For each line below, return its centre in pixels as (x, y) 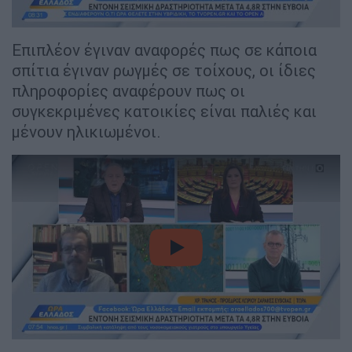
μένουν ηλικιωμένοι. (86, 132)
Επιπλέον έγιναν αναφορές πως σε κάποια (164, 50)
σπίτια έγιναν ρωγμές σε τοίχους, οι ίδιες (164, 71)
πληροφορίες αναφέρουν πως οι (128, 91)
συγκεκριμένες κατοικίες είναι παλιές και (164, 112)
